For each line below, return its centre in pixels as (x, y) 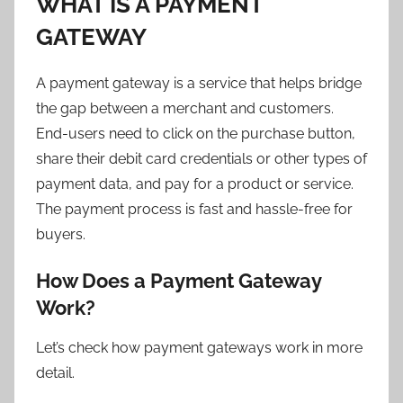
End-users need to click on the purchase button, (196, 133)
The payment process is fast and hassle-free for (194, 209)
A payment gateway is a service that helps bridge (199, 83)
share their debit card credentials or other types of (201, 158)
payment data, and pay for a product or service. (195, 184)
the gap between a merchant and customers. (185, 108)
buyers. (61, 234)
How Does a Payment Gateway (179, 280)
